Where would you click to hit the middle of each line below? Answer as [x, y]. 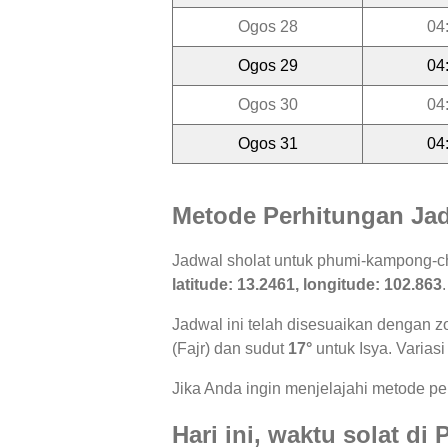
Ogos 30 [267, 104]
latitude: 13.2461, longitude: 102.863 [307, 285]
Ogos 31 [267, 143]
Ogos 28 [267, 26]
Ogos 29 [267, 65]
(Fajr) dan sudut [230, 349]
